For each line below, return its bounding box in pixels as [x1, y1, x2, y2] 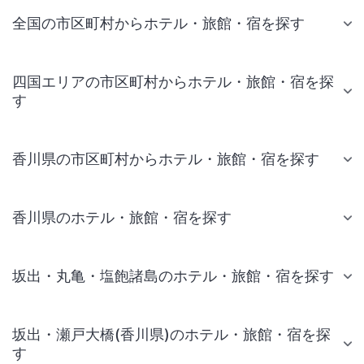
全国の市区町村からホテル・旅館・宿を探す [12, 15, 305, 32]
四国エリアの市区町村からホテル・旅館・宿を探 [12, 73, 334, 91]
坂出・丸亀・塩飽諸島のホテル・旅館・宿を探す [12, 267, 334, 285]
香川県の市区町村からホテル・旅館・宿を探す [12, 150, 319, 168]
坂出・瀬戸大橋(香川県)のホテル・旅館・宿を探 [12, 326, 331, 344]
